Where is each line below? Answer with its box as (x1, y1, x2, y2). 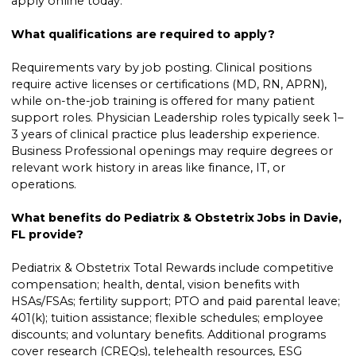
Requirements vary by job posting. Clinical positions (11, 60, 312, 75)
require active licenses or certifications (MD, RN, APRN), (11, 77, 327, 92)
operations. (11, 177, 77, 192)
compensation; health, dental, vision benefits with (11, 277, 300, 292)
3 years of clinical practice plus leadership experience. (11, 127, 320, 142)
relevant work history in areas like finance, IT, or (11, 161, 286, 176)
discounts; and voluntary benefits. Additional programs (11, 327, 327, 342)
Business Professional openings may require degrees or (11, 144, 334, 159)
